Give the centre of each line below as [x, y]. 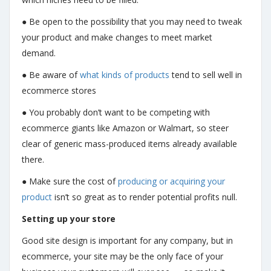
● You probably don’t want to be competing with [116, 112]
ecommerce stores [59, 90]
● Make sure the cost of [70, 181]
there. [34, 159]
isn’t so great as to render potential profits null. [145, 197]
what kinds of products [125, 75]
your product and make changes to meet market [117, 37]
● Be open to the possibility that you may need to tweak [132, 21]
